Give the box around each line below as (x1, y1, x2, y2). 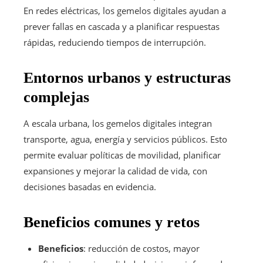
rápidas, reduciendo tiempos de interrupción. (23, 36, 206, 48)
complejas (23, 88, 89, 106)
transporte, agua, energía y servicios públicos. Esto (23, 133, 227, 145)
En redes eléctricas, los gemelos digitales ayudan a (23, 4, 226, 16)
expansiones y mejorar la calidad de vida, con (23, 164, 207, 177)
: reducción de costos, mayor (83, 242, 200, 254)
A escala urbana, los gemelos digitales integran (23, 117, 212, 129)
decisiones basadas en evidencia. (23, 180, 156, 193)
